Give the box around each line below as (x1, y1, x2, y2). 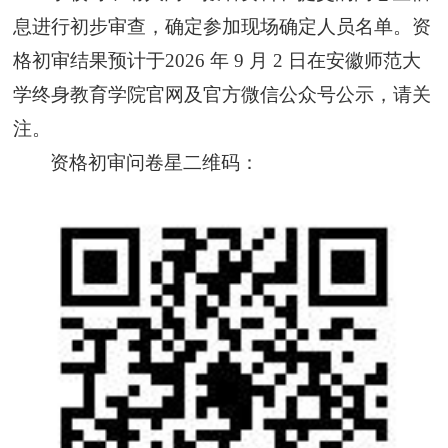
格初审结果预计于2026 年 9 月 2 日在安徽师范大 (13, 49, 422, 71)
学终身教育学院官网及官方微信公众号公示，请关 (13, 83, 432, 105)
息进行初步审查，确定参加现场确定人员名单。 (13, 15, 413, 37)
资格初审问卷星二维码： (50, 151, 260, 173)
